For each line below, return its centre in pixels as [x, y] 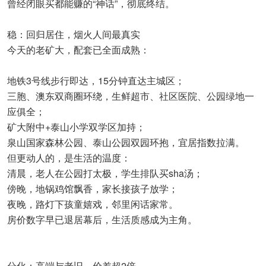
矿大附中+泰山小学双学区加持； [76, 126]
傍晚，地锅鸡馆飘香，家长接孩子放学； [93, 188]
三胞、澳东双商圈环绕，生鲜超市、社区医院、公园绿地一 [131, 96]
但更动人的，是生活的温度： [69, 157]
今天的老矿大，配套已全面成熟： [78, 49]
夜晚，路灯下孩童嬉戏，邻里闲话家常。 [93, 204]
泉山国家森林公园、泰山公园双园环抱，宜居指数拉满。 [126, 142]
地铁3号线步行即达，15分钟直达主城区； [96, 80]
